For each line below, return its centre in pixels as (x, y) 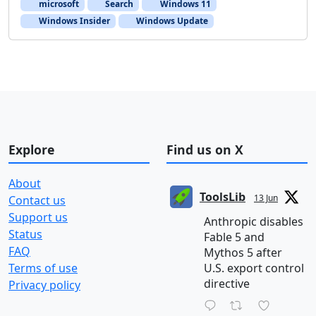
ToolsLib (223, 196)
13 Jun (266, 197)
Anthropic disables (254, 221)
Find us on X (205, 150)
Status (25, 234)
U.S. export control (254, 268)
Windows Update (171, 21)
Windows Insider (73, 21)
